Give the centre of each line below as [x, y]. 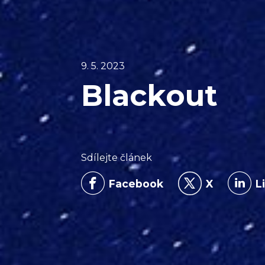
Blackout [149, 96]
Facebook [136, 183]
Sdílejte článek [117, 158]
